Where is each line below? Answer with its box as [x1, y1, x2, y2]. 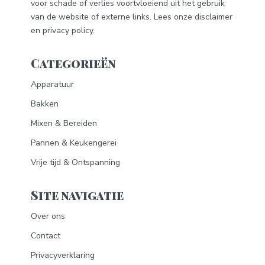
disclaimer [195, 11, 232, 23]
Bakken [31, 98, 59, 109]
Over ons [31, 210, 65, 222]
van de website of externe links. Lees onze [31, 11, 195, 23]
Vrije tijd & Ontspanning [31, 156, 120, 168]
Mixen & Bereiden [31, 117, 97, 129]
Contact [31, 230, 60, 241]
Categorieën [31, 55, 116, 72]
